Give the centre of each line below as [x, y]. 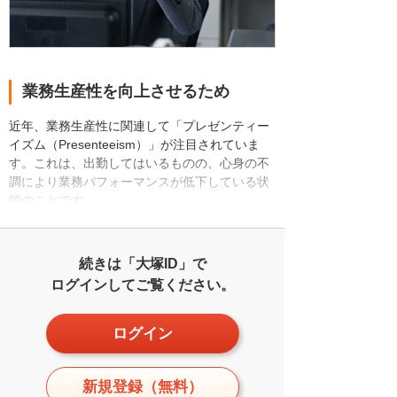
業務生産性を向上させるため [126, 92]
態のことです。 [52, 200]
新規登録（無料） [142, 386]
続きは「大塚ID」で [142, 263]
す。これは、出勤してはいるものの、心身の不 [139, 163]
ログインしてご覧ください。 [142, 284]
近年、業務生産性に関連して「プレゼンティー [139, 125]
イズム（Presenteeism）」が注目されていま [134, 144]
